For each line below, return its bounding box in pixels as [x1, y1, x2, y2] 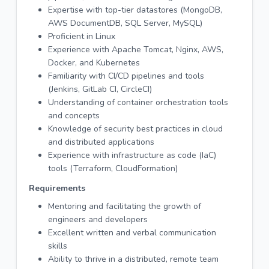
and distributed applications [48, 136, 154, 148]
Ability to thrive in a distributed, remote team [48, 253, 219, 265]
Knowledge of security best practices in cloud [48, 123, 223, 135]
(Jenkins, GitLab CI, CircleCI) [48, 83, 152, 95]
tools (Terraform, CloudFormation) [48, 163, 178, 175]
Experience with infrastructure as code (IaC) [48, 150, 216, 162]
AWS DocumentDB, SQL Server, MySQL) [48, 17, 202, 29]
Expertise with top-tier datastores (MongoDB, [48, 4, 222, 16]
